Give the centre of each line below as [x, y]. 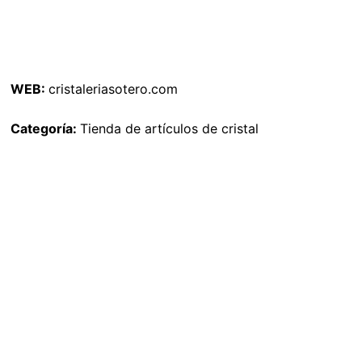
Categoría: [45, 129]
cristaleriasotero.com [113, 89]
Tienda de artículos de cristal [169, 129]
